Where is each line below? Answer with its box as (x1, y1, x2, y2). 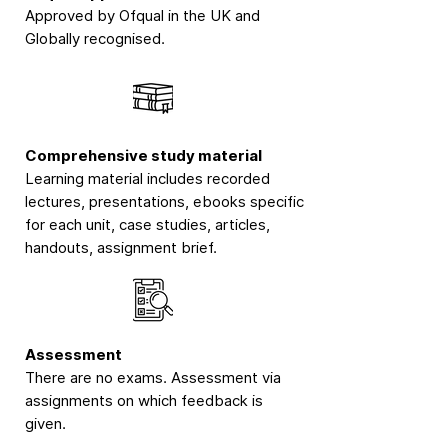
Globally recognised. (25, 28, 165, 48)
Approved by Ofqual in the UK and (25, 5, 260, 25)
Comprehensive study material (25, 145, 262, 165)
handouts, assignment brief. (25, 237, 217, 257)
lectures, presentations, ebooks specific (25, 191, 304, 211)
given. (25, 413, 66, 433)
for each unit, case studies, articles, (25, 214, 270, 234)
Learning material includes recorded (25, 168, 270, 188)
